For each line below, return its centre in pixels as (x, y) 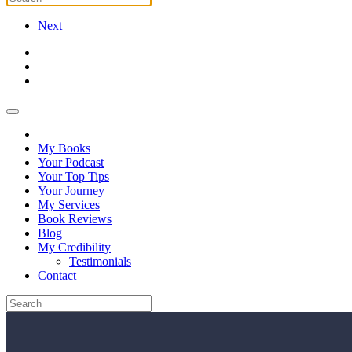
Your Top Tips (73, 176)
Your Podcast (71, 162)
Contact (57, 275)
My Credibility (74, 247)
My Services (69, 205)
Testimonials (100, 261)
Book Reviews (75, 219)
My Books (64, 148)
